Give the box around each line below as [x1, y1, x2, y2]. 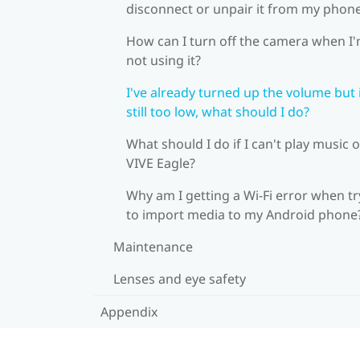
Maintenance [113, 237, 193, 256]
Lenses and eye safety [113, 269, 246, 288]
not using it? [126, 51, 201, 69]
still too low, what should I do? [126, 102, 309, 121]
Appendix [100, 302, 157, 321]
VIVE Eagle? [126, 153, 195, 172]
